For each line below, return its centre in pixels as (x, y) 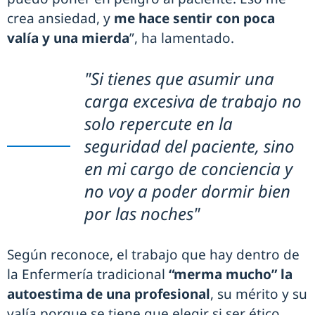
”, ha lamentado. (182, 38)
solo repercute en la (159, 124)
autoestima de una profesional (109, 294)
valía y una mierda (68, 38)
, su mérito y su (259, 294)
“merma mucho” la (231, 275)
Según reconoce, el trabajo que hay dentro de (153, 255)
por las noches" (142, 214)
